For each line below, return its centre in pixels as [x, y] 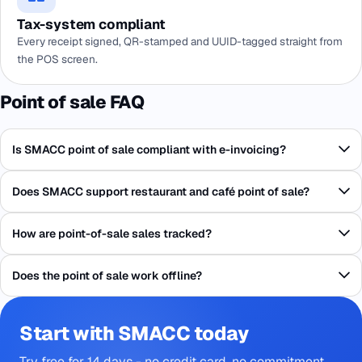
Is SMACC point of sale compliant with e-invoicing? [149, 149]
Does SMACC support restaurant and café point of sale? [161, 192]
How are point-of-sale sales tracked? [112, 234]
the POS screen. [57, 59]
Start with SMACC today [134, 333]
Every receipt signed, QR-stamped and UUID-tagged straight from [180, 41]
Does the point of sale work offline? [107, 276]
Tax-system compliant [91, 24]
